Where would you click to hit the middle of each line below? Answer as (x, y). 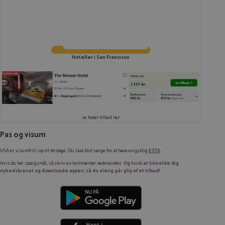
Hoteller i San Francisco (101, 57)
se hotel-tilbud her (101, 117)
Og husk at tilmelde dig (151, 163)
